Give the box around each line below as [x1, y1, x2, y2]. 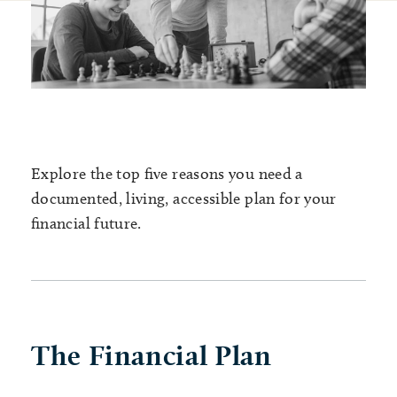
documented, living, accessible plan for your [31, 189, 337, 209]
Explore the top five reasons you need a [31, 164, 303, 184]
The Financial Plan [31, 338, 272, 373]
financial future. [31, 214, 142, 234]
